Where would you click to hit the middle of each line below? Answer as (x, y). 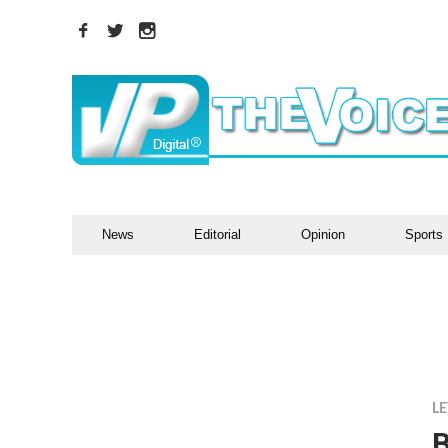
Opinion (323, 234)
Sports (424, 234)
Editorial (217, 234)
